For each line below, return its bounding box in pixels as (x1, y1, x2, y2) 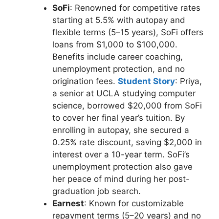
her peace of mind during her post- (52, 174, 190, 184)
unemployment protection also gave (52, 161, 193, 172)
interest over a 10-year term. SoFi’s (52, 149, 190, 159)
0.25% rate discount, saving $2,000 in (52, 137, 202, 147)
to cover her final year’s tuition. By (52, 112, 185, 123)
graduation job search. (52, 186, 141, 196)
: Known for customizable (84, 198, 184, 208)
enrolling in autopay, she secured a (52, 125, 189, 135)
